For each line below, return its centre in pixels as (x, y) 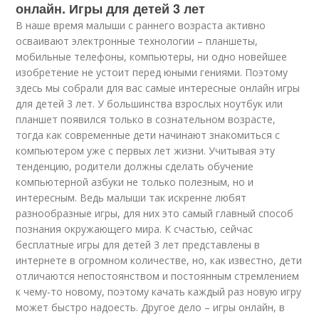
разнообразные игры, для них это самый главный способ (155, 213)
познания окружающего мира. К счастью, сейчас (135, 229)
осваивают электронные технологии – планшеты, (137, 41)
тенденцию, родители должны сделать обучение (135, 166)
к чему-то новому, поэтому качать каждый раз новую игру (159, 292)
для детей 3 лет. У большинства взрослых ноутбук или (150, 104)
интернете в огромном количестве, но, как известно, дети (159, 260)
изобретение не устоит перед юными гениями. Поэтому (152, 72)
